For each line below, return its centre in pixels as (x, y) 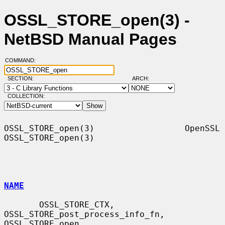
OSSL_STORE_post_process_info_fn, (84, 214)
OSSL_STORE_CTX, (22, 204)
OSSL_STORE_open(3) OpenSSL (112, 128)
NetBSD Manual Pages (90, 39)
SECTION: (23, 79)
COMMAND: (23, 61)
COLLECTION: (26, 96)
